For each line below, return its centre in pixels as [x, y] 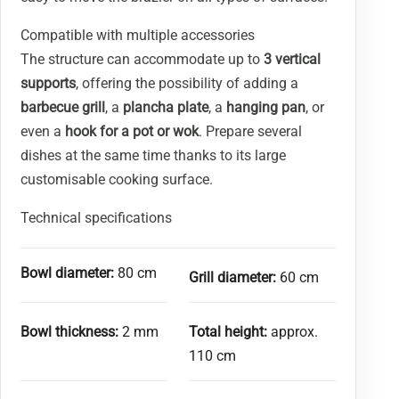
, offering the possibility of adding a [187, 84]
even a [43, 132]
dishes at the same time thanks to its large [154, 156]
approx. [293, 332]
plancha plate [166, 108]
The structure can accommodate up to [142, 60]
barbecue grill [63, 108]
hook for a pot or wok [132, 132]
